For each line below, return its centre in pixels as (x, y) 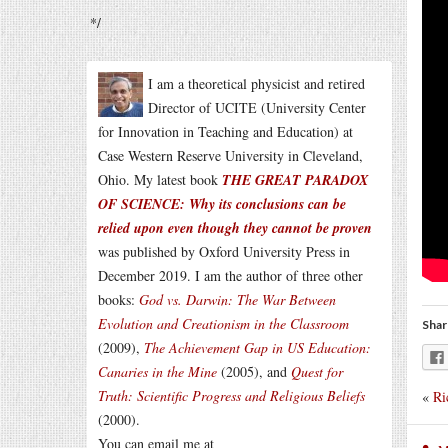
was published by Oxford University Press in (224, 251)
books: (118, 299)
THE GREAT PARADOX (295, 180)
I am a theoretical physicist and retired (256, 83)
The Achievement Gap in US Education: (257, 347)
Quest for (317, 371)
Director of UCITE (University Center (257, 107)
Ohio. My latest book (160, 179)
